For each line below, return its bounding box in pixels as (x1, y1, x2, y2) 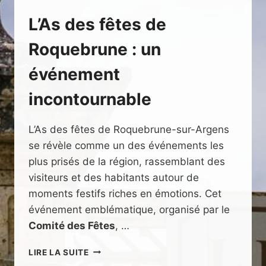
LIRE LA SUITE (28, 247, 89, 257)
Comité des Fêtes (28, 219, 115, 232)
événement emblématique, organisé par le (28, 203, 230, 216)
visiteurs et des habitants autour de (28, 171, 199, 183)
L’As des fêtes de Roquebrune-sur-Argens (28, 123, 229, 135)
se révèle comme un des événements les (28, 139, 224, 151)
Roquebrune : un (28, 39, 161, 59)
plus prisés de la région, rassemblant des (28, 155, 225, 167)
